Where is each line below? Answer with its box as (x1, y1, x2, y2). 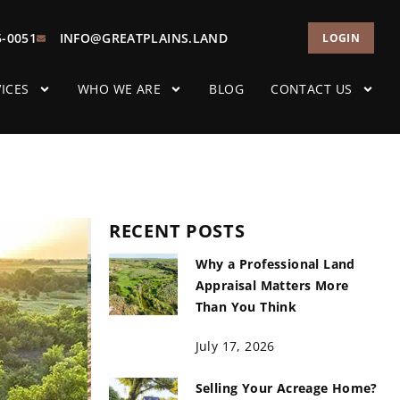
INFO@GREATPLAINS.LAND (59, 29, 228, 46)
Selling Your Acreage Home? (195, 379, 378, 396)
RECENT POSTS (109, 219, 246, 243)
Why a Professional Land (195, 255, 355, 272)
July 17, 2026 (195, 337, 275, 354)
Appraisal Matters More (195, 277, 349, 294)
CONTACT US (271, 80, 353, 97)
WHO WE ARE (77, 80, 162, 97)
